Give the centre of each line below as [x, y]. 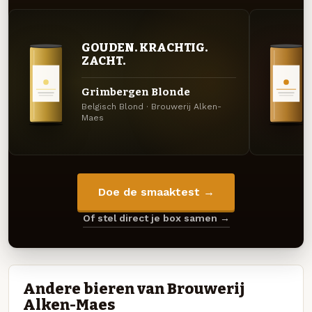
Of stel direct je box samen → [156, 218]
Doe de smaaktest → [156, 192]
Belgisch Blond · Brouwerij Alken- [151, 107]
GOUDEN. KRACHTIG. [145, 48]
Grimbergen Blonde [135, 92]
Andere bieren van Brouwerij [134, 289]
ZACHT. [103, 61]
